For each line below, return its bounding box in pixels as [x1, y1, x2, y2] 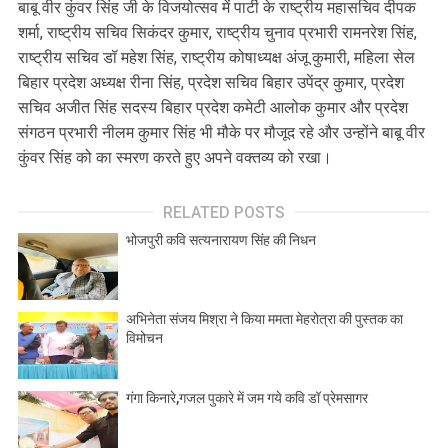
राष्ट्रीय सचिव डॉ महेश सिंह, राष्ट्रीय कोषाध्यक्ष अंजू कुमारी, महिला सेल [18, 48, 415, 68]
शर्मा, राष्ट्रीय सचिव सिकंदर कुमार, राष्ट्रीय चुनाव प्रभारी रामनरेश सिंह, [18, 23, 417, 43]
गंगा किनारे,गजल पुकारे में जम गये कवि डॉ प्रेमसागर [126, 390, 368, 407]
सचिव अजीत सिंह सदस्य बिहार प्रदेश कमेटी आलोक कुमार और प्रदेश [18, 98, 408, 118]
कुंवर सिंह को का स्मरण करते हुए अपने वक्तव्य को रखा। [18, 148, 332, 168]
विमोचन [126, 330, 163, 347]
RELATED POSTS [163, 203, 285, 223]
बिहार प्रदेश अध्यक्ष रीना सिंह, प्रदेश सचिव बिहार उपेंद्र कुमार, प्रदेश [18, 73, 404, 93]
